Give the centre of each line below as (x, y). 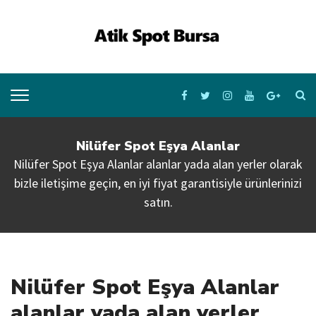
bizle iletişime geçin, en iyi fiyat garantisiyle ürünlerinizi (158, 183)
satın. (158, 202)
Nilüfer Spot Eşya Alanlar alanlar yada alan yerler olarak (158, 164)
